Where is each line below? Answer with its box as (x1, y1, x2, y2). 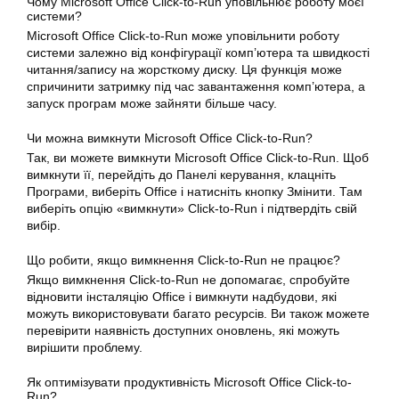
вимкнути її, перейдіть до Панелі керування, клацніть (27, 167, 336, 182)
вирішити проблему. (27, 340, 142, 354)
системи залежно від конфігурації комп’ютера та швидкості (27, 45, 370, 60)
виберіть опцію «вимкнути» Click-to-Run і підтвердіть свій (27, 201, 357, 216)
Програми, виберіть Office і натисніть (27, 184, 245, 199)
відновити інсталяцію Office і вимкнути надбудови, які (27, 289, 337, 304)
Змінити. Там (283, 184, 362, 199)
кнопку (245, 184, 283, 199)
